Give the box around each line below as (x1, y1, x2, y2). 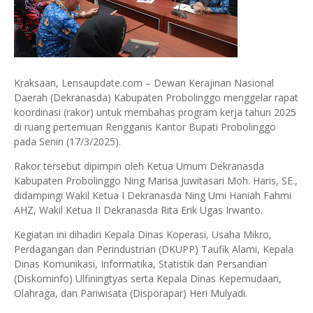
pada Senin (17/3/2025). (14, 135, 121, 148)
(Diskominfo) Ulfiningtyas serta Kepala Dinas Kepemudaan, (14, 272, 282, 285)
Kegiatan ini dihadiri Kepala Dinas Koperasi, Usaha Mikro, (14, 228, 272, 241)
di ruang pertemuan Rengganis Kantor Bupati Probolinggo (14, 120, 276, 133)
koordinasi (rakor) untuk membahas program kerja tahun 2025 (14, 105, 296, 119)
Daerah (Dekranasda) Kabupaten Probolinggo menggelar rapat (14, 91, 298, 104)
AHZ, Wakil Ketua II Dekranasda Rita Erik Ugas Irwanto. (14, 203, 263, 217)
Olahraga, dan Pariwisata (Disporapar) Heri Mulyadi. (14, 286, 247, 300)
